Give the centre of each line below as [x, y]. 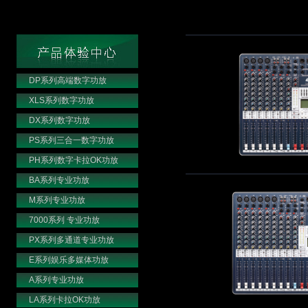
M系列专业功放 [57, 200]
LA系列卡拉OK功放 [64, 300]
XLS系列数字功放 [61, 100]
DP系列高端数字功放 [67, 80]
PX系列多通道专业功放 [71, 240]
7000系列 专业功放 [64, 220]
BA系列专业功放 [59, 180]
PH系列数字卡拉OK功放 [73, 160]
